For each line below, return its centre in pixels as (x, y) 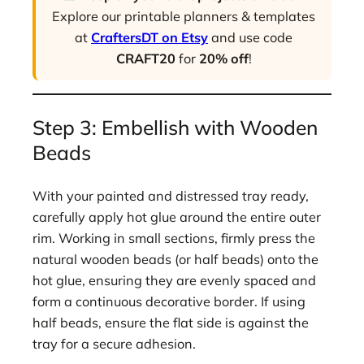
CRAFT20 (145, 58)
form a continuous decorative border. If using (169, 301)
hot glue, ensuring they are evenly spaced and (174, 280)
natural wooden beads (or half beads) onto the (175, 259)
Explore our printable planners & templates (184, 16)
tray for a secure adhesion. (114, 343)
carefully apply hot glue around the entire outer (177, 217)
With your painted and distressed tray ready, (171, 195)
